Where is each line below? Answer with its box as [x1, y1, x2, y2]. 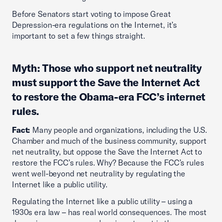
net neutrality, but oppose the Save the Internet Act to [12, 147, 203, 157]
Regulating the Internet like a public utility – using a [12, 196, 193, 206]
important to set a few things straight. [12, 31, 145, 41]
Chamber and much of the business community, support [12, 136, 207, 146]
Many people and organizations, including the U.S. [30, 125, 208, 135]
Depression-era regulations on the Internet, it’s [12, 20, 177, 30]
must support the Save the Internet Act [12, 76, 200, 89]
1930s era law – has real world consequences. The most [12, 207, 207, 217]
